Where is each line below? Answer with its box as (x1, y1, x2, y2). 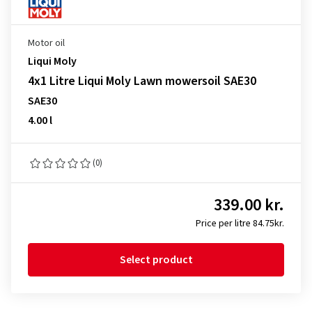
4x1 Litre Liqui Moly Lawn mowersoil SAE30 (28, 72, 256, 90)
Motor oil (28, 36, 65, 50)
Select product (119, 252, 193, 267)
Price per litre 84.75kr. (196, 217, 284, 231)
